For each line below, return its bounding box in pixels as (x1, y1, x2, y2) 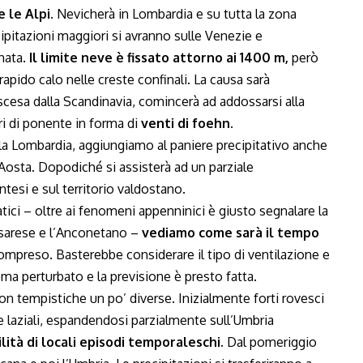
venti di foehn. (141, 115, 233, 131)
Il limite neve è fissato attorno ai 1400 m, (29, 49, 288, 66)
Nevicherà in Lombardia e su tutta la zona (53, 6, 297, 22)
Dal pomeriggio (224, 334, 317, 350)
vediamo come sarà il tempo (142, 224, 319, 241)
